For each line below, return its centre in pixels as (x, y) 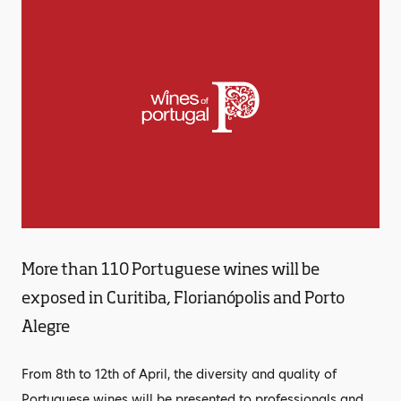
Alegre (46, 326)
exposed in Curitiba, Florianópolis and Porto (183, 297)
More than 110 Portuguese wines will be (171, 269)
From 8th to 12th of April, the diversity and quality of (179, 374)
